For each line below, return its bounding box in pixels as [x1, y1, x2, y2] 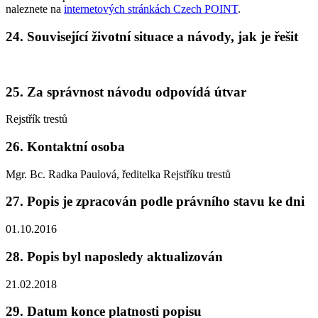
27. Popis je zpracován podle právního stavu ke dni [6, 194, 305, 209]
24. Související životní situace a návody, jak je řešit [6, 29, 298, 45]
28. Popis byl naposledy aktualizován [6, 248, 223, 264]
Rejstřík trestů [6, 113, 67, 126]
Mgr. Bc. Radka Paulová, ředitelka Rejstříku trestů [6, 168, 231, 180]
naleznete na [6, 3, 64, 16]
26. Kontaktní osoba [6, 138, 125, 154]
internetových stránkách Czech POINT [64, 3, 238, 16]
